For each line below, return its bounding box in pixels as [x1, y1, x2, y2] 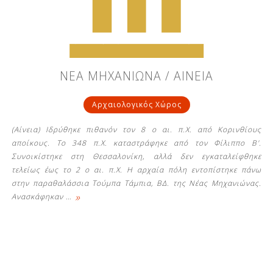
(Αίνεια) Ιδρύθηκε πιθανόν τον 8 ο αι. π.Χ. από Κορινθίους [12, 124, 261, 135]
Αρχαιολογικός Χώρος [91, 99, 182, 110]
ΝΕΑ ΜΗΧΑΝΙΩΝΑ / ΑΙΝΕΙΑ [60, 67, 213, 84]
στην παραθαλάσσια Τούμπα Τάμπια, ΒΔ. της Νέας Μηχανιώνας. [12, 177, 261, 188]
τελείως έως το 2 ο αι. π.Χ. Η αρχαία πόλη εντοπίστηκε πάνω [12, 164, 261, 175]
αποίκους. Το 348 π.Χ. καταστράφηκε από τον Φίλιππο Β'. [12, 137, 261, 148]
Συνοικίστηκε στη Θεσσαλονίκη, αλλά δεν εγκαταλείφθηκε [12, 151, 261, 161]
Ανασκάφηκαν [12, 191, 66, 202]
